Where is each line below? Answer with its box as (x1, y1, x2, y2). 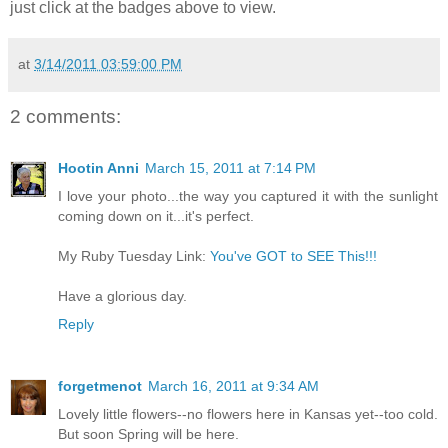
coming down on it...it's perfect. (58, 208, 254, 225)
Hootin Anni (58, 160, 139, 177)
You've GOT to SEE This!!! (210, 248, 377, 265)
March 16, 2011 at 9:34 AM (148, 378, 319, 395)
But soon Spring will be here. (58, 426, 239, 443)
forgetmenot (58, 378, 142, 395)
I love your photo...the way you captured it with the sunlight (58, 188, 438, 205)
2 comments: (10, 106, 121, 128)
